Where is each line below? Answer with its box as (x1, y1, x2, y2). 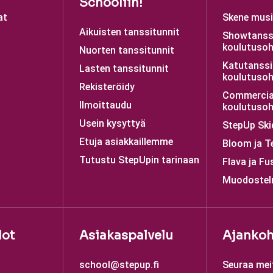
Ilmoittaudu (79, 99, 132, 111)
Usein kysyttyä (79, 118, 146, 129)
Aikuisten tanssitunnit (79, 26, 180, 38)
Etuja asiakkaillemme (79, 136, 173, 147)
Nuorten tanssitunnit (79, 44, 174, 56)
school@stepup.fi (79, 259, 159, 271)
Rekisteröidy (79, 81, 135, 93)
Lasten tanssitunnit (79, 63, 169, 74)
